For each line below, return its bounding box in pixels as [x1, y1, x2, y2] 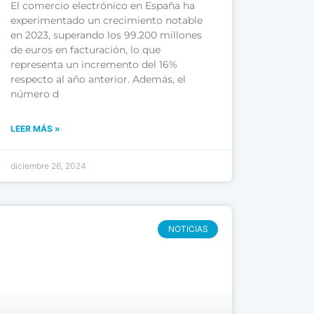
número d [11, 88, 60, 101]
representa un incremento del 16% [11, 58, 178, 71]
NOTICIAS [168, 224, 208, 235]
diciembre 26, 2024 [11, 161, 87, 172]
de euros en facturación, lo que [11, 43, 161, 57]
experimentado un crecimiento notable [11, 14, 203, 27]
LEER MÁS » [11, 123, 61, 135]
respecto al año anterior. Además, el [11, 73, 186, 86]
